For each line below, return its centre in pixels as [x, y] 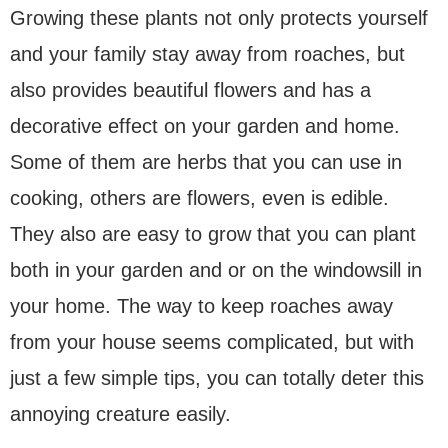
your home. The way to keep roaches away [201, 306]
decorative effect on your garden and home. [205, 126]
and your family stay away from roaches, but [207, 54]
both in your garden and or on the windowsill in [216, 270]
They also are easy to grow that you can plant [213, 234]
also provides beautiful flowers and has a [190, 90]
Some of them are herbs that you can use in [206, 162]
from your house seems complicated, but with [212, 342]
